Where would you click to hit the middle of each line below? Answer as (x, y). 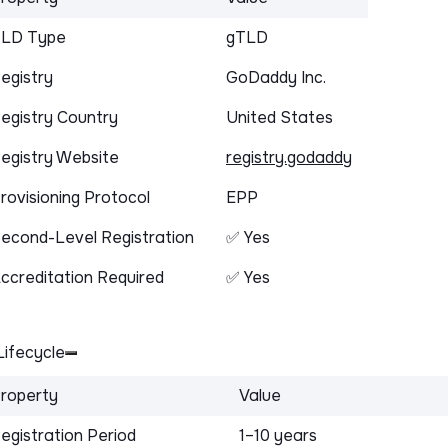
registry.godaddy (289, 158)
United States (279, 118)
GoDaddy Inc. (276, 78)
